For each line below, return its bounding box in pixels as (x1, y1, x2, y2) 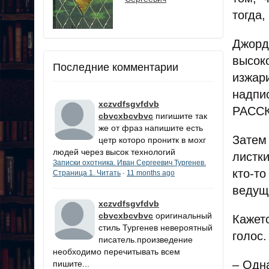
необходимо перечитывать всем (53, 246, 180, 256)
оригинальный (156, 210, 212, 220)
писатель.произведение (98, 234, 193, 244)
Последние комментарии (53, 61, 178, 73)
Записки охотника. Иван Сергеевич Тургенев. (53, 158, 206, 167)
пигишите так (156, 110, 207, 121)
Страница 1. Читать (53, 168, 121, 177)
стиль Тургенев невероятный (98, 222, 213, 232)
